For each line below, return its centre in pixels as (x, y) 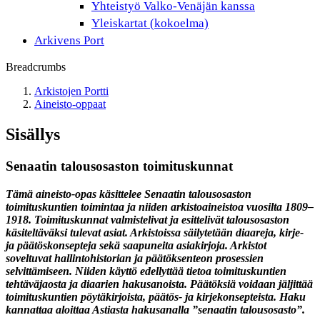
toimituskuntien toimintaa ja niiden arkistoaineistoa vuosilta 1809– (160, 206)
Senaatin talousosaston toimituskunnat (119, 166)
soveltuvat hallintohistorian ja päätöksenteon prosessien (135, 258)
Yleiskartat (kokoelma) (150, 23)
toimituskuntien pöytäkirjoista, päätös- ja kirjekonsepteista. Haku (156, 296)
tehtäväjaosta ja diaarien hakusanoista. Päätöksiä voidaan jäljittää (159, 284)
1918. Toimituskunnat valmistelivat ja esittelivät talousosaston (147, 219)
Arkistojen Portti (71, 91)
